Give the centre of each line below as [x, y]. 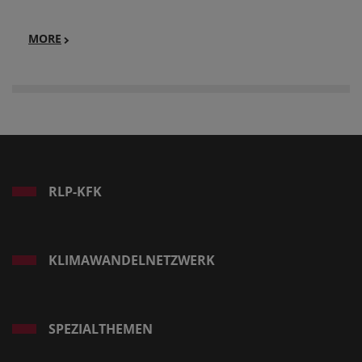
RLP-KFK [75, 192]
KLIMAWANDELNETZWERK [132, 261]
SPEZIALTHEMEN [101, 329]
